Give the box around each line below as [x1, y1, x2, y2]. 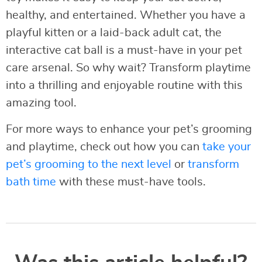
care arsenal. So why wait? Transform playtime [6, 61, 251, 74]
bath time [6, 175, 56, 188]
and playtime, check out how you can [6, 140, 202, 153]
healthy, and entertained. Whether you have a [6, 9, 246, 21]
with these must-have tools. [56, 175, 206, 188]
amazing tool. [6, 96, 77, 109]
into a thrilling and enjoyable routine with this [6, 79, 243, 91]
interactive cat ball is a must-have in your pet [6, 44, 242, 56]
